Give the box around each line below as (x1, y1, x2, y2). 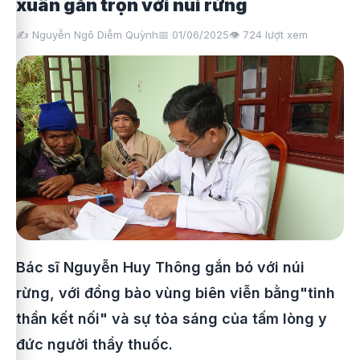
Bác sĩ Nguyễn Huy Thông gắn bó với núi (16, 258, 305, 276)
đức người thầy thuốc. (16, 335, 173, 353)
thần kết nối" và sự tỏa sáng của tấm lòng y (16, 309, 327, 327)
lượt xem (262, 28, 308, 41)
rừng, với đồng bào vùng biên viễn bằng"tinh (16, 284, 335, 301)
